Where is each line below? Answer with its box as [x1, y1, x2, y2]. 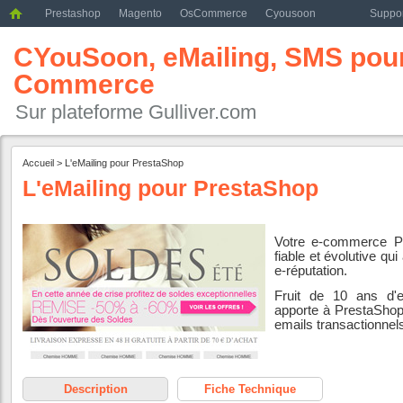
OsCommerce [180, 7, 247, 20]
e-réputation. [274, 264, 347, 279]
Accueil [22, 157, 54, 168]
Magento [119, 7, 162, 20]
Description [63, 382, 128, 397]
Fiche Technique [204, 382, 296, 397]
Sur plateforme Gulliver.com [15, 101, 256, 123]
